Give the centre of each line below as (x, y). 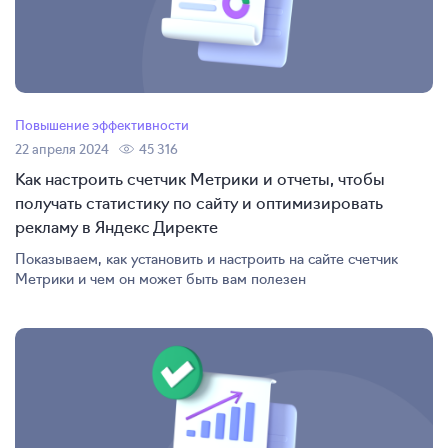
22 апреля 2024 (62, 148)
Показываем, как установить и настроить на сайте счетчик (206, 258)
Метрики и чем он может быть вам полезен (160, 278)
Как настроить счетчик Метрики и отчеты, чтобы (200, 178)
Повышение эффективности (102, 124)
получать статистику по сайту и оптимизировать (199, 202)
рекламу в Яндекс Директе (116, 226)
